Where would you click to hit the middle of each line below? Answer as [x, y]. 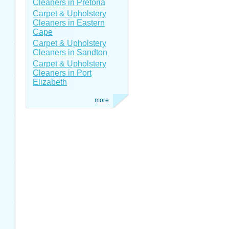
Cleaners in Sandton [70, 52]
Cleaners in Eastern [69, 23]
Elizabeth [50, 82]
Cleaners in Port [62, 73]
